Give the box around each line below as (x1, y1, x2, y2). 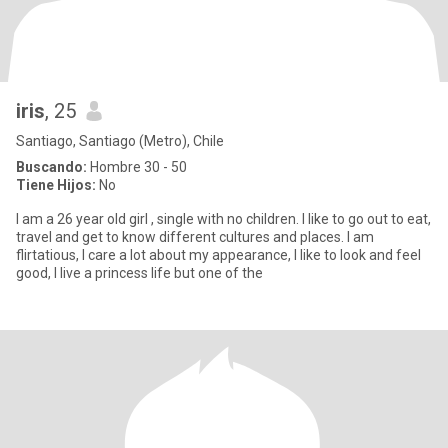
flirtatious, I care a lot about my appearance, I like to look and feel (16, 247, 421, 263)
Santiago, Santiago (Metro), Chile (16, 133, 224, 149)
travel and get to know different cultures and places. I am (16, 229, 374, 245)
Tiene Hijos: (16, 177, 96, 193)
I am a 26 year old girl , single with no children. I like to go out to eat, (16, 211, 431, 227)
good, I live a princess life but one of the (16, 265, 263, 281)
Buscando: (16, 159, 87, 175)
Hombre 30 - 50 (87, 159, 187, 175)
